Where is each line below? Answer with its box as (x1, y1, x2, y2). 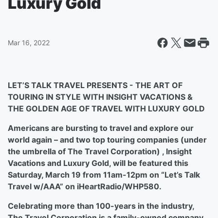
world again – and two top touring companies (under (8, 135, 207, 145)
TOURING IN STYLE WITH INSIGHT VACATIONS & (8, 92, 193, 102)
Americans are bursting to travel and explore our (8, 123, 194, 133)
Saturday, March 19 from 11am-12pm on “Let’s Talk (8, 170, 200, 180)
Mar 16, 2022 (8, 38, 50, 47)
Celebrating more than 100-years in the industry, (8, 201, 194, 211)
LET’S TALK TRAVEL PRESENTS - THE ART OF (8, 80, 182, 90)
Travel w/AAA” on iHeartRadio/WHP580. (8, 182, 162, 191)
